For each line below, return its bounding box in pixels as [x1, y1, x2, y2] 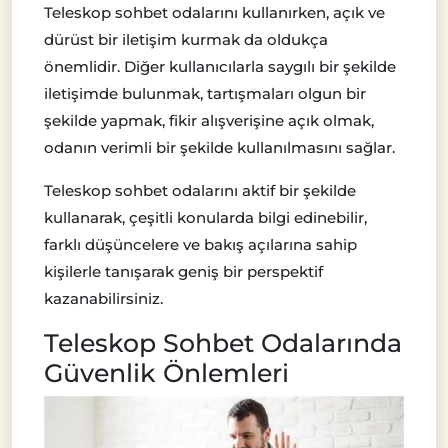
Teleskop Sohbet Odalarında [44, 327, 402, 358]
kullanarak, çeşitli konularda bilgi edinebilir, [44, 207, 367, 227]
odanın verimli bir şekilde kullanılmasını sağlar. [44, 137, 395, 157]
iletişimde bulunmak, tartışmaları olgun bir [44, 83, 366, 103]
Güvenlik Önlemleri [44, 357, 289, 388]
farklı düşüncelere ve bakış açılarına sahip [44, 234, 357, 254]
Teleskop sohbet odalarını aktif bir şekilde [44, 180, 356, 200]
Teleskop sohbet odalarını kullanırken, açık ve [44, 2, 385, 22]
